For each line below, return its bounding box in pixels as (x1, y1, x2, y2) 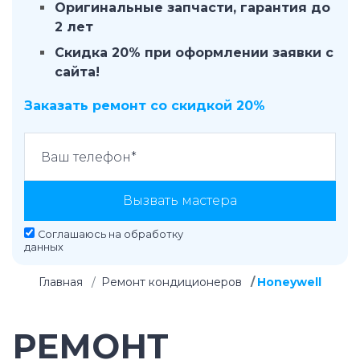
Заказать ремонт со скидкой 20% (24, 98, 265, 113)
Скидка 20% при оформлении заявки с (55, 45, 333, 60)
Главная (39, 275, 83, 289)
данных (24, 241, 63, 253)
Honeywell (257, 275, 321, 289)
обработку (124, 228, 183, 240)
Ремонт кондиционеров (101, 275, 242, 289)
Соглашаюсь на (38, 228, 124, 240)
